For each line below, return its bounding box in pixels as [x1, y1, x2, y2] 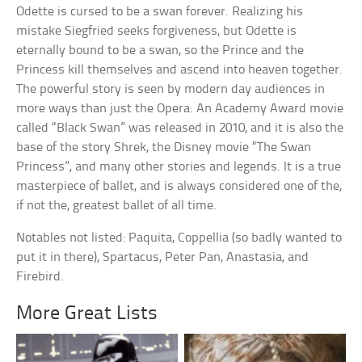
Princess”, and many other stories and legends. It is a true [16, 160, 342, 175]
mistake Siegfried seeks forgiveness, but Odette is [16, 24, 297, 39]
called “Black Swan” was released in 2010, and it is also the [16, 121, 344, 136]
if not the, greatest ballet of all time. [16, 199, 217, 213]
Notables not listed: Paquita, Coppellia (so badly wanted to [16, 231, 343, 246]
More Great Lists [16, 304, 158, 325]
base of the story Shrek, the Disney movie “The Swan [16, 141, 312, 155]
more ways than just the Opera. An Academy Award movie [16, 102, 344, 116]
